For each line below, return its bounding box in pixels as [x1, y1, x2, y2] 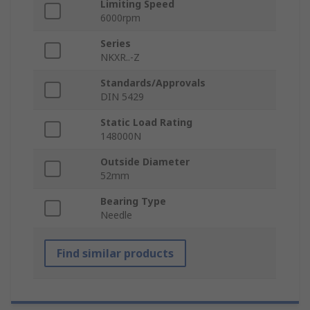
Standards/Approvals [100, 76, 206, 90]
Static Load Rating [100, 116, 192, 129]
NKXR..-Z [100, 51, 140, 64]
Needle [100, 208, 132, 222]
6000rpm [100, 11, 140, 25]
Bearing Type [100, 194, 166, 208]
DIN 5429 [100, 90, 144, 104]
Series [100, 37, 131, 51]
